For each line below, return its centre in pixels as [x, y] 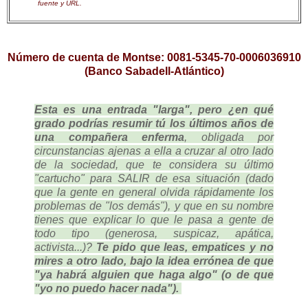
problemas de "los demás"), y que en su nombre [154, 206]
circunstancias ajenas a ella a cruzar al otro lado [154, 151]
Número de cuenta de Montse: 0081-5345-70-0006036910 [154, 58]
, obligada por [229, 137]
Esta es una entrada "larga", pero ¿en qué [154, 109]
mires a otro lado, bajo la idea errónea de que [154, 261]
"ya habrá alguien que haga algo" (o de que [154, 274]
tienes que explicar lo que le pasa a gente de [154, 219]
